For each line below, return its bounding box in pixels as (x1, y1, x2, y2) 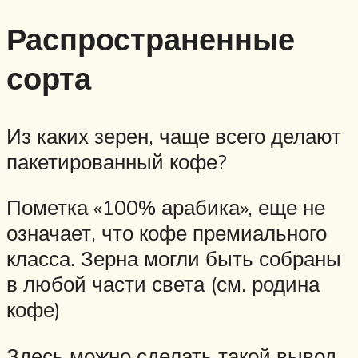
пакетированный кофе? (6, 148, 227, 174)
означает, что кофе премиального (6, 220, 327, 246)
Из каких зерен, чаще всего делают (6, 122, 341, 149)
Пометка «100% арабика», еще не (6, 194, 325, 221)
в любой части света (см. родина (6, 271, 320, 297)
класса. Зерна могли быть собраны (6, 245, 341, 272)
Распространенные (6, 18, 295, 58)
